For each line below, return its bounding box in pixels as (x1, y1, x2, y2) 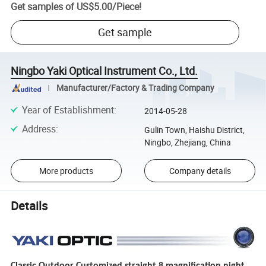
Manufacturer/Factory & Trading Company (56, 82, 214, 93)
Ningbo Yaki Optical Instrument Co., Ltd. (11, 64, 198, 78)
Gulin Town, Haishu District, (144, 124, 245, 136)
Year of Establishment (21, 103, 114, 116)
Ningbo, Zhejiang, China (144, 137, 231, 148)
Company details (169, 164, 231, 176)
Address (21, 122, 56, 136)
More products (39, 164, 93, 176)
